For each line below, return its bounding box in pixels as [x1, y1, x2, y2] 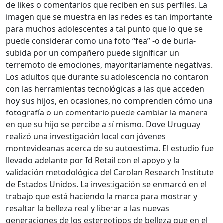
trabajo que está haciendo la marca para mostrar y [6, 191, 197, 202]
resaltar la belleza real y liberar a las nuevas [6, 203, 169, 214]
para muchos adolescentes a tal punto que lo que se [6, 23, 203, 35]
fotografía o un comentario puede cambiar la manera [6, 107, 208, 118]
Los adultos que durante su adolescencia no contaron [6, 71, 209, 83]
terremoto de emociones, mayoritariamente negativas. [6, 59, 213, 71]
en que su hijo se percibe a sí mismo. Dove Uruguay [6, 119, 200, 130]
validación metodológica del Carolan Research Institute [6, 167, 214, 178]
